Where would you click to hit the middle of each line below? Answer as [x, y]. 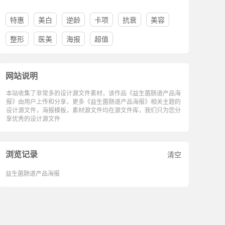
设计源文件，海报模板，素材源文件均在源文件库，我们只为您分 [93, 110]
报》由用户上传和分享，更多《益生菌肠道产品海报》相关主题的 [93, 101]
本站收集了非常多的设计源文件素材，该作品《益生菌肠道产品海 [93, 93]
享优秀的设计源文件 [33, 118]
